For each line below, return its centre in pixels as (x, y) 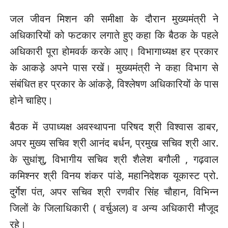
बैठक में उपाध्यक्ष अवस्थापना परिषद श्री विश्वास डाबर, (114, 126)
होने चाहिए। (31, 100)
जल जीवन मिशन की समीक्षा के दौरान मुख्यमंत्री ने (114, 18)
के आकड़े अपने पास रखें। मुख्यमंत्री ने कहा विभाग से (114, 67)
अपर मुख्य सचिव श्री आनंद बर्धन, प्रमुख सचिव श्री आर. (114, 142)
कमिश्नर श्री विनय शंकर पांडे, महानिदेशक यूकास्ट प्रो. (114, 175)
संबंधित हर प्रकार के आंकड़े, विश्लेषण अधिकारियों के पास (114, 83)
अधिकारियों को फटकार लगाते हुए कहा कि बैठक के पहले (114, 35)
